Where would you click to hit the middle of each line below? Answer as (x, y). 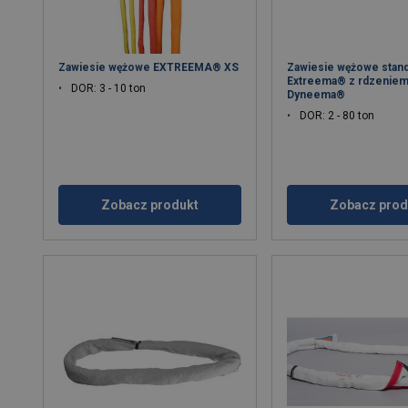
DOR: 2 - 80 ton (337, 116)
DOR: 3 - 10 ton (109, 89)
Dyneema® (316, 95)
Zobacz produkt (150, 205)
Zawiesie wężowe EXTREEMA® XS (149, 68)
